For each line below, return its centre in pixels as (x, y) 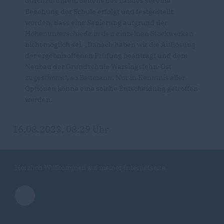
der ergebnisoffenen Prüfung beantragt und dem (106, 55)
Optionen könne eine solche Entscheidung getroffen (111, 88)
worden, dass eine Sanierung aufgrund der (96, 22)
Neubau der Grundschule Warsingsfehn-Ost (98, 66)
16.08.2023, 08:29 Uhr (60, 129)
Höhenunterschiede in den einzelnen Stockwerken (109, 33)
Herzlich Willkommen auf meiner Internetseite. (91, 167)
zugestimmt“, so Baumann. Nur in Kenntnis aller (105, 77)
